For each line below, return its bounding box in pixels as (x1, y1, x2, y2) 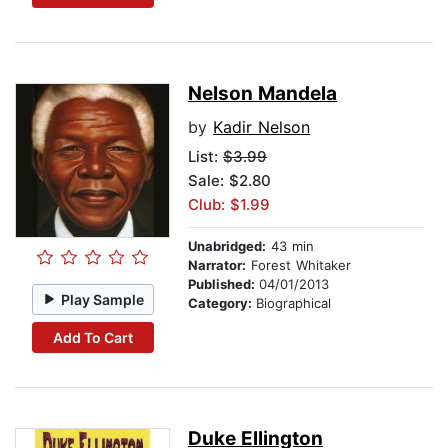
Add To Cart (52, 328, 133, 346)
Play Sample (61, 290, 145, 308)
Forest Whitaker (246, 257, 351, 274)
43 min (266, 238, 314, 255)
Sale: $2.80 (188, 171, 271, 191)
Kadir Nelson (213, 117, 310, 138)
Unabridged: (188, 238, 266, 255)
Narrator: (188, 257, 246, 274)
